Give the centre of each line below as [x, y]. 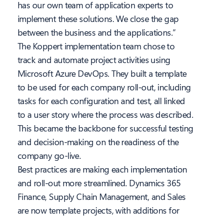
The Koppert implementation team [79, 46]
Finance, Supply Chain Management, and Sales [102, 197]
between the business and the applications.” [97, 33]
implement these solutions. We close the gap [98, 19]
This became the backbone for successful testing [106, 128]
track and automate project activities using [94, 60]
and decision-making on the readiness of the [98, 142]
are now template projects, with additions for [99, 210]
